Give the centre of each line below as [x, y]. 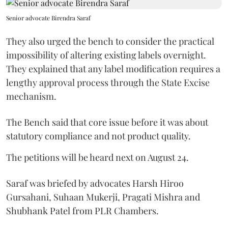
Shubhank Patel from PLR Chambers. [82, 211]
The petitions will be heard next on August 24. [97, 157]
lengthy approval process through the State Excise [108, 82]
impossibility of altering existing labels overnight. [106, 55]
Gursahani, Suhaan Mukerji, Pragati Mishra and [103, 197]
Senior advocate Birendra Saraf [48, 18]
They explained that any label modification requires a [113, 69]
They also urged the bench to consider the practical [110, 41]
